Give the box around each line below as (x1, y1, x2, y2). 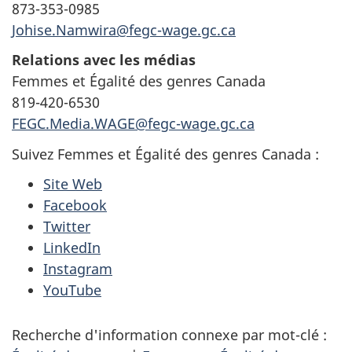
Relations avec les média (12, 50, 189, 70)
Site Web (43, 174, 102, 194)
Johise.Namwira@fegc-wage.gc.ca (12, 20, 236, 39)
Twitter (43, 217, 90, 236)
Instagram (43, 259, 112, 279)
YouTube (43, 280, 101, 300)
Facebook (43, 196, 107, 215)
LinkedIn (43, 238, 101, 258)
